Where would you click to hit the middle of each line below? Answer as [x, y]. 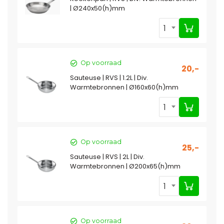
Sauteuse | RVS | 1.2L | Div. [109, 77]
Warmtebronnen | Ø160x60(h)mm [124, 87]
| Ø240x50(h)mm [97, 8]
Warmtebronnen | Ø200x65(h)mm [125, 166]
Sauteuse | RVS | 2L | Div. [107, 156]
